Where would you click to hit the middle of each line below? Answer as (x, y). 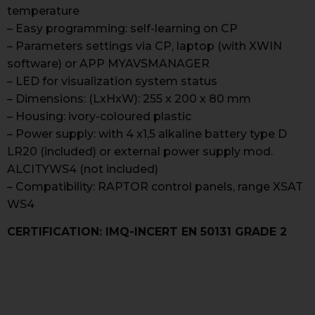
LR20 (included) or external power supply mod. (140, 152)
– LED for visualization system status (112, 81)
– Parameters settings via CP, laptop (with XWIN (144, 46)
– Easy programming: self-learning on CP (122, 28)
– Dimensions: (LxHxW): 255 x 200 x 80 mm (129, 99)
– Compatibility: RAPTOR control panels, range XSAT (155, 187)
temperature (43, 11)
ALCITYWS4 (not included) (83, 169)
